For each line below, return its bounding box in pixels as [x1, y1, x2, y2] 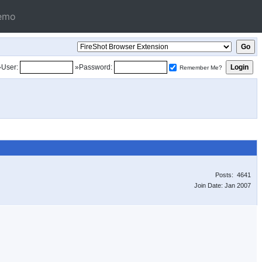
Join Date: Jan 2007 [194, 182, 251, 189]
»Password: [75, 63, 112, 71]
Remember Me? [180, 64, 222, 71]
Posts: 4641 [215, 171, 251, 178]
